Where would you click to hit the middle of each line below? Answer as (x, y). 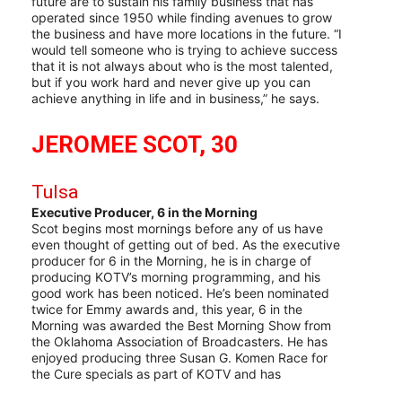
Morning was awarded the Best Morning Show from (181, 325)
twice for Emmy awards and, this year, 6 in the (167, 309)
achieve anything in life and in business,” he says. (175, 98)
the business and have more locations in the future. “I (187, 33)
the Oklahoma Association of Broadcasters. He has (179, 341)
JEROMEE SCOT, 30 (135, 144)
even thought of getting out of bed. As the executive (186, 244)
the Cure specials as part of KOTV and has (156, 373)
